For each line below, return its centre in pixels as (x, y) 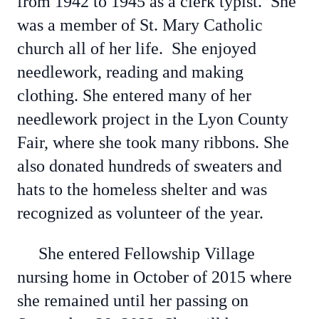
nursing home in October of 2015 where (155, 277)
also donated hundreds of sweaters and (150, 166)
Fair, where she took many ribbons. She (153, 142)
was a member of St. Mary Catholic (140, 25)
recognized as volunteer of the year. (147, 213)
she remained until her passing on (133, 300)
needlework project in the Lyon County (153, 119)
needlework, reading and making (130, 72)
